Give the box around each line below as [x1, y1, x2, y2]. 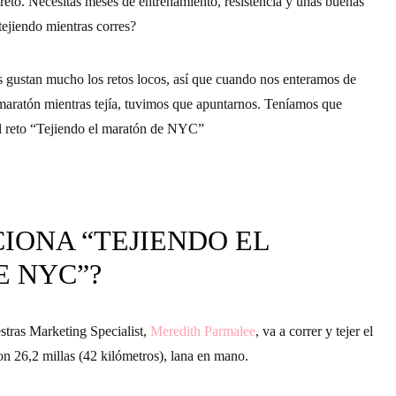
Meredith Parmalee [150, 324, 255, 339]
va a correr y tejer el [263, 324, 373, 339]
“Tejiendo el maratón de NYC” [30, 121, 204, 136]
